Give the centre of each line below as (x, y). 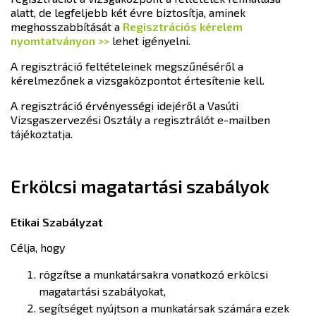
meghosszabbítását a (67, 26)
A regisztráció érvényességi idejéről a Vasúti (124, 105)
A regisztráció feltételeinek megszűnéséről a (127, 66)
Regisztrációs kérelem (183, 26)
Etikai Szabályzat (57, 222)
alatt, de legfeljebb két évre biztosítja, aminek (128, 12)
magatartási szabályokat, (102, 291)
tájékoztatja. (42, 134)
